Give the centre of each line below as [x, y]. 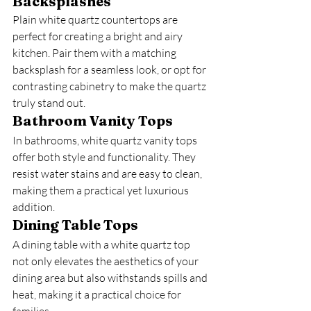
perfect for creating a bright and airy [99, 36]
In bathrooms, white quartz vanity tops [106, 140]
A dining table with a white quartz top [102, 244]
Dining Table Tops [75, 225]
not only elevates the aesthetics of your [107, 261]
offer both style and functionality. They [105, 157]
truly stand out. [49, 103]
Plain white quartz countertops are [96, 19]
